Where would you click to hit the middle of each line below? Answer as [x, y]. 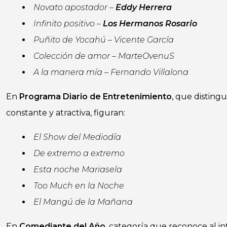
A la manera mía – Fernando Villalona [111, 72]
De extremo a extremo [79, 153]
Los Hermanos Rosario [150, 24]
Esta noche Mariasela [78, 169]
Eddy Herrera [144, 7]
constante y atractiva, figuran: [66, 113]
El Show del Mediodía [77, 137]
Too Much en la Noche [79, 186]
